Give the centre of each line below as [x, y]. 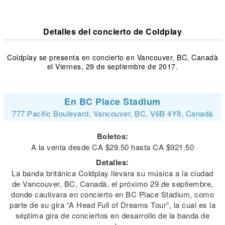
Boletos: [113, 136]
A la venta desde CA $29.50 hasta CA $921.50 [113, 147]
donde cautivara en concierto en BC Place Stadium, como [113, 194]
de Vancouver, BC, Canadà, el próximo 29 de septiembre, [113, 184]
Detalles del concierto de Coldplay [113, 31]
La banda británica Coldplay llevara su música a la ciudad [113, 173]
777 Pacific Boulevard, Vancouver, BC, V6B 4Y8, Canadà [113, 113]
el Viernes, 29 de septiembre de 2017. [113, 66]
